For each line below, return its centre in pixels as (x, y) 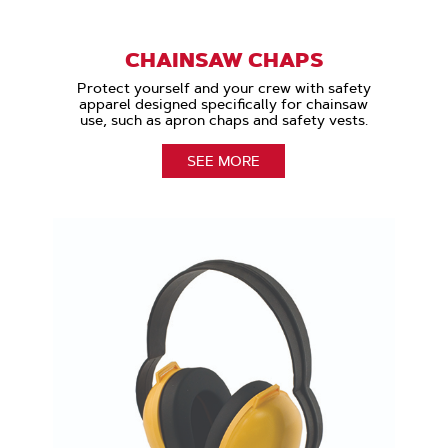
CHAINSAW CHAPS (223, 59)
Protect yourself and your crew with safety (223, 87)
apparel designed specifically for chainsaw (224, 103)
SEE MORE (224, 160)
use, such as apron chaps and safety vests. (223, 119)
